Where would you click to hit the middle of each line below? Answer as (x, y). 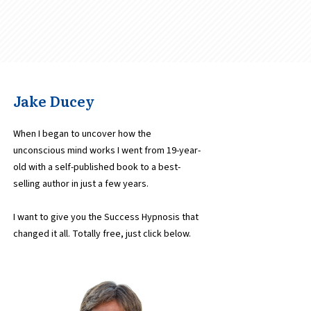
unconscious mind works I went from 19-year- (107, 150)
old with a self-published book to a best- (97, 167)
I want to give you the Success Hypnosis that (106, 217)
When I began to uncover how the (82, 134)
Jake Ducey (54, 100)
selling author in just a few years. (82, 184)
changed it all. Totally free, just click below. (102, 234)
